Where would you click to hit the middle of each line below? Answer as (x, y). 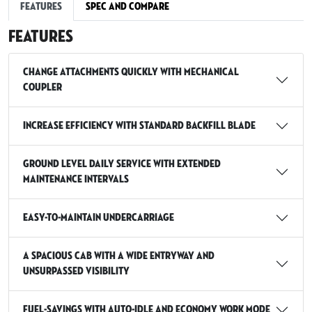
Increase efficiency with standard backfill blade (139, 126)
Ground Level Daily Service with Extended (122, 164)
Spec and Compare (127, 7)
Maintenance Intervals (76, 180)
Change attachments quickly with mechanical (131, 72)
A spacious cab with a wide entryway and (119, 256)
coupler (42, 88)
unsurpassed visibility (76, 272)
